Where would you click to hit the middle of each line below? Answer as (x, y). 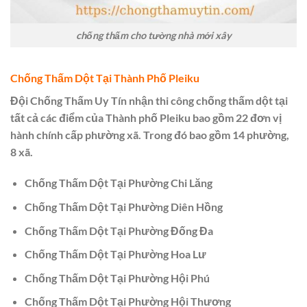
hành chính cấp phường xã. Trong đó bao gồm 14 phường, (150, 134)
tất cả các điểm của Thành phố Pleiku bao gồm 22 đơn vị (146, 117)
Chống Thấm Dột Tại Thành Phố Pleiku (105, 77)
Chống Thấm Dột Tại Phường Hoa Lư (115, 254)
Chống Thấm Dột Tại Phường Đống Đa (119, 230)
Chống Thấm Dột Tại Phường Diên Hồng (123, 206)
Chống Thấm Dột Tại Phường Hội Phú (117, 278)
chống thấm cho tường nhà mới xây (153, 35)
